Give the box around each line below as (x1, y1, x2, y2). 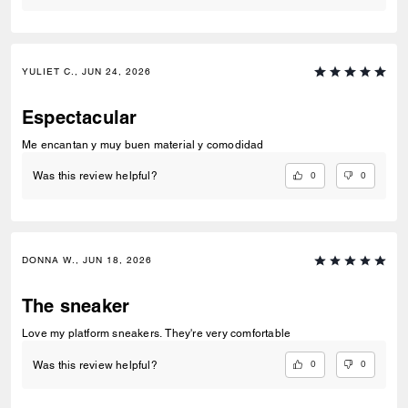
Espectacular (22, 106, 138, 128)
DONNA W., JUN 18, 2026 (22, 254, 152, 267)
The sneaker (22, 295, 130, 318)
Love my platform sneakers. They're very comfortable (165, 327, 291, 341)
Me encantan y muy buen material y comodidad (22, 138, 264, 151)
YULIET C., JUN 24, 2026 (22, 65, 151, 77)
